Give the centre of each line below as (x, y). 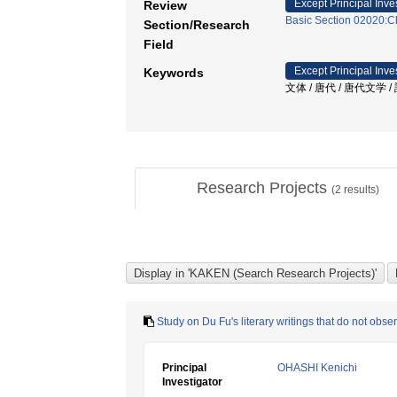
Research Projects (264, 188)
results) (360, 190)
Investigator (192, 382)
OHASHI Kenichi (317, 368)
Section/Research (197, 25)
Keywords (174, 73)
